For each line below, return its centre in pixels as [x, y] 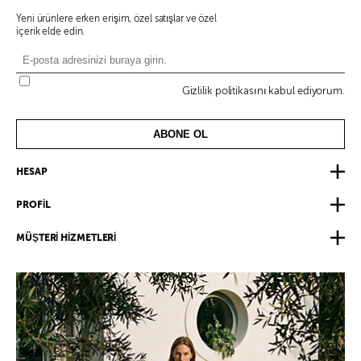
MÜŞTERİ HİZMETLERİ [66, 237]
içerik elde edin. [51, 31]
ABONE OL [180, 134]
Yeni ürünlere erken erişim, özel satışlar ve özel [117, 19]
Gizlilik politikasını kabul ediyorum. [263, 91]
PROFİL [33, 204]
